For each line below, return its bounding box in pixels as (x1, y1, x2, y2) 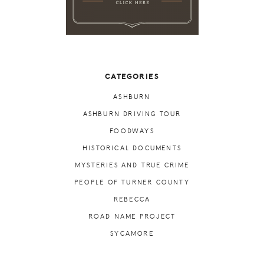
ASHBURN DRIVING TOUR (82, 110, 181, 119)
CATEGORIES (104, 72, 160, 82)
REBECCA (113, 195, 151, 204)
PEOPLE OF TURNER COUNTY (74, 178, 190, 187)
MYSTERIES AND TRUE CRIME (75, 161, 189, 170)
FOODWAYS (110, 127, 154, 136)
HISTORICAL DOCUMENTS (82, 144, 181, 153)
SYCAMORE (110, 229, 154, 239)
